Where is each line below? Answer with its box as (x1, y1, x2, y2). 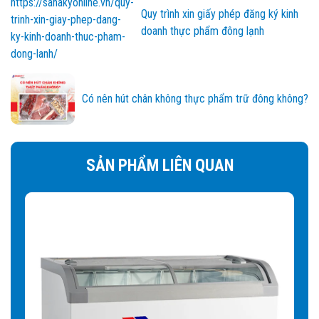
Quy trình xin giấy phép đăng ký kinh (141, 7, 298, 21)
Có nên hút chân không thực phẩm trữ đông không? (82, 91, 308, 105)
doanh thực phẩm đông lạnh (141, 24, 264, 38)
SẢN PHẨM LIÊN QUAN (85, 155, 234, 175)
